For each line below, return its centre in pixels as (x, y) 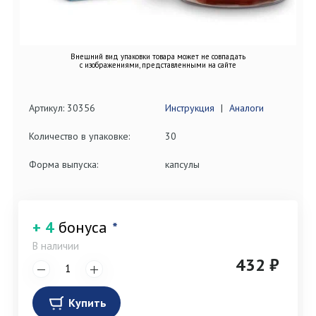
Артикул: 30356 (62, 108)
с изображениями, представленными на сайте (158, 65)
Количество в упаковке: (79, 136)
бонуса (83, 227)
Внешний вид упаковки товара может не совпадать (158, 57)
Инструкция (190, 108)
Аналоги (247, 108)
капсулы (182, 165)
